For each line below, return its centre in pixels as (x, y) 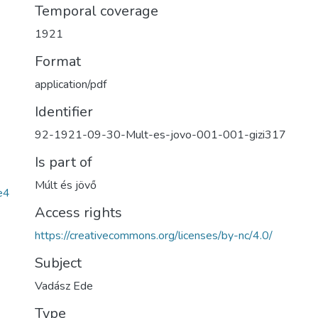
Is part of (64, 162)
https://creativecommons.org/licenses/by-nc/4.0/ (154, 236)
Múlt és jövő (66, 185)
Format (58, 61)
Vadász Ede (64, 286)
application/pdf (71, 84)
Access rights (78, 213)
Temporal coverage (97, 11)
